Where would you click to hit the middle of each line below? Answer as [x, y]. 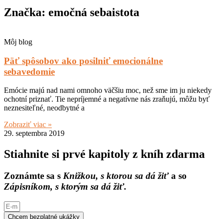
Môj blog [18, 42]
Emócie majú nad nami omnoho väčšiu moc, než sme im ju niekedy [108, 90]
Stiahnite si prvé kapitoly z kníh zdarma [104, 154]
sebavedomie [29, 71]
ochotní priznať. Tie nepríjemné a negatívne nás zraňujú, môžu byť [107, 99]
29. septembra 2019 [34, 133]
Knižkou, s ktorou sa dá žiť [116, 176]
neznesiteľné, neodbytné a [44, 108]
